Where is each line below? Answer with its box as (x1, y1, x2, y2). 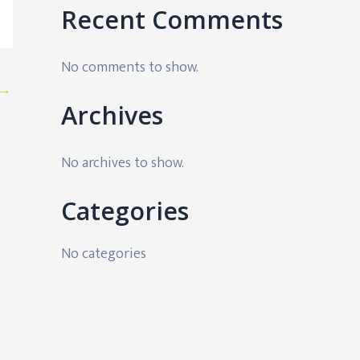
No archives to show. (61, 150, 184, 175)
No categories (61, 242, 146, 267)
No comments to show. (61, 55, 198, 80)
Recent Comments (61, 2, 283, 37)
